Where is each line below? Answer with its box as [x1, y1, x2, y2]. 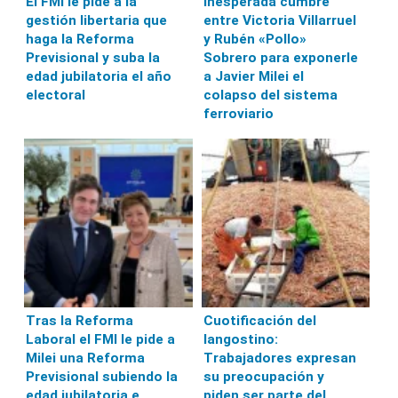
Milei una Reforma [26, 349, 146, 366]
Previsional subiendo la [26, 368, 179, 385]
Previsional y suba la [26, 50, 161, 67]
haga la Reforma [26, 31, 135, 48]
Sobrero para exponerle [203, 50, 358, 67]
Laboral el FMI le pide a [26, 330, 176, 347]
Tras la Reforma [26, 312, 134, 329]
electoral [26, 87, 86, 104]
